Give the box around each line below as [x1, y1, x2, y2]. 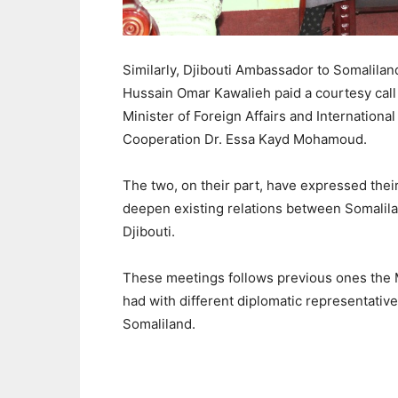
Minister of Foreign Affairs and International [123, 107, 395, 125]
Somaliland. [123, 315, 195, 333]
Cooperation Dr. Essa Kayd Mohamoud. [123, 131, 367, 148]
